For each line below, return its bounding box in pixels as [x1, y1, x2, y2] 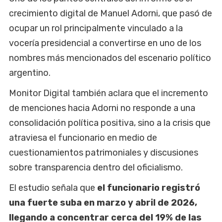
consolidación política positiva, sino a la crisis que [9, 117, 211, 128]
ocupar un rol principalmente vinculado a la [9, 22, 183, 34]
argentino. [9, 67, 51, 78]
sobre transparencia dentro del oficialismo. [9, 162, 183, 173]
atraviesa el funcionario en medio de [9, 132, 157, 143]
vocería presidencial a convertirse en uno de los [9, 37, 201, 49]
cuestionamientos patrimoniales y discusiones [9, 147, 198, 158]
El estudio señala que [9, 182, 95, 193]
